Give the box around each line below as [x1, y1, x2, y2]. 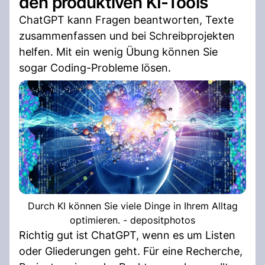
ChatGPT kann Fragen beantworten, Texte [19, 13, 234, 26]
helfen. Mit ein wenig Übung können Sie [19, 45, 218, 58]
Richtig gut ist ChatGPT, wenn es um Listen [19, 228, 235, 241]
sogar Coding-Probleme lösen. [19, 61, 171, 74]
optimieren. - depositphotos [70, 214, 195, 226]
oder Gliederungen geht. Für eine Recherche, [19, 244, 243, 257]
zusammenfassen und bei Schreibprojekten [19, 29, 235, 42]
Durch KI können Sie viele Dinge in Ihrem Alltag [27, 199, 238, 212]
